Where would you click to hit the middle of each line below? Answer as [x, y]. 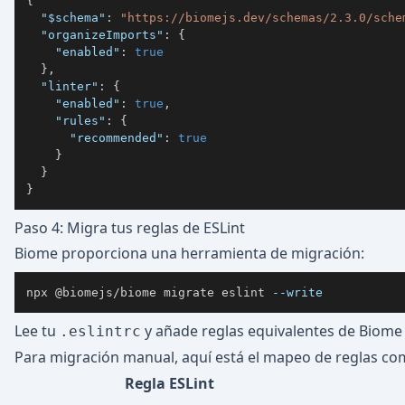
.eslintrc [100, 331]
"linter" [70, 86]
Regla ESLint [169, 383]
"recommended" [117, 137]
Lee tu [37, 331]
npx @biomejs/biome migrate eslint [149, 292]
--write [297, 292]
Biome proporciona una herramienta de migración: [189, 253]
